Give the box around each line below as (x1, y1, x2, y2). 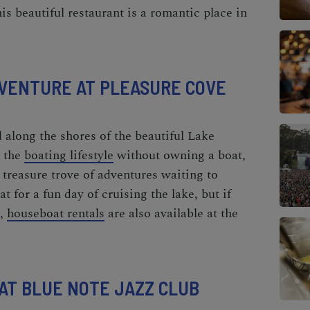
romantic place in (150, 3, 247, 22)
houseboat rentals (7, 203, 104, 223)
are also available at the (104, 203, 238, 223)
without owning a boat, (113, 145, 246, 165)
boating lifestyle (24, 145, 113, 165)
